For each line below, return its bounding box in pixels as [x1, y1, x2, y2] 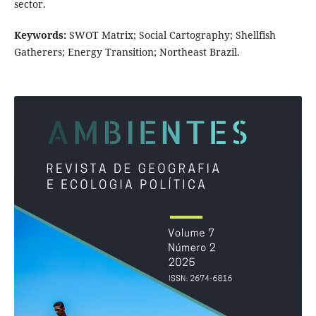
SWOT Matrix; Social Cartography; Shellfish [68, 28, 276, 42]
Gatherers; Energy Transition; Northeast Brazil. [13, 45, 240, 59]
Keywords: [13, 28, 69, 42]
